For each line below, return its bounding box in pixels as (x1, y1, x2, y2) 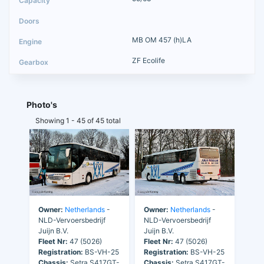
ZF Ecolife (132, 55, 165, 65)
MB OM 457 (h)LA (132, 35, 192, 44)
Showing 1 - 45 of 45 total (35, 115, 121, 125)
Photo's (27, 99, 57, 110)
